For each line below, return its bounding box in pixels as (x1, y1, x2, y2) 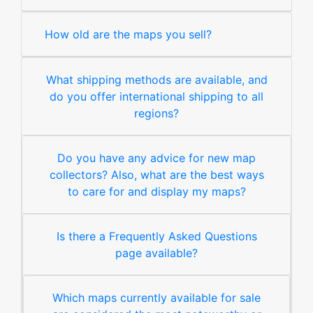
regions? (134, 106, 179, 120)
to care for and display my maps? (67, 184, 246, 198)
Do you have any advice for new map (57, 151, 256, 165)
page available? (115, 246, 198, 260)
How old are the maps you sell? (45, 27, 212, 41)
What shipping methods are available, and (45, 73, 268, 87)
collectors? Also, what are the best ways (49, 168, 264, 182)
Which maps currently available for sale (52, 291, 261, 305)
